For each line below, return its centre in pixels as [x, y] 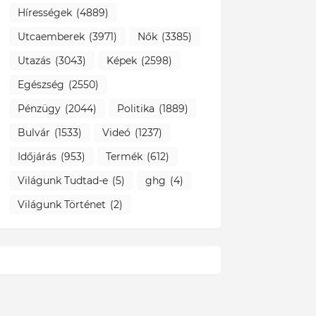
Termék [124, 156]
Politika [135, 108]
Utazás [34, 60]
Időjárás [37, 156]
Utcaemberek [51, 36]
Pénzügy [39, 108]
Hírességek [44, 12]
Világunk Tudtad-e [62, 180]
